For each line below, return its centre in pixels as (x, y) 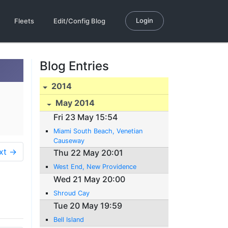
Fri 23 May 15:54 (86, 117)
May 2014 (74, 103)
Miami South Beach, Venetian (98, 131)
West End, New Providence (95, 167)
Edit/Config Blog (79, 21)
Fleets (24, 21)
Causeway (69, 140)
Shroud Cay (72, 193)
